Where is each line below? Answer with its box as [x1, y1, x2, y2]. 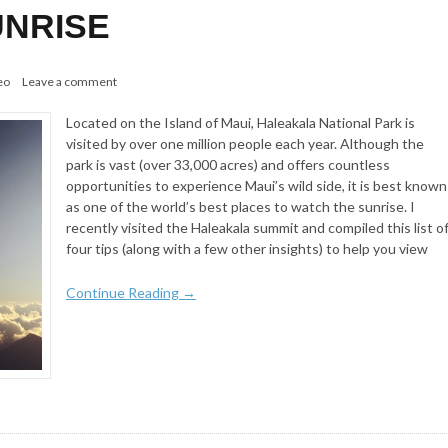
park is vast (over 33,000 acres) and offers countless [65, 155, 390, 173]
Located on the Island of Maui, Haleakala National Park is [65, 113, 415, 131]
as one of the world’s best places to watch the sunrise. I [65, 197, 415, 215]
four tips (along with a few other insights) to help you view [65, 239, 428, 257]
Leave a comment [22, 73, 117, 89]
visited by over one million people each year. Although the [65, 134, 424, 152]
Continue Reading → [65, 283, 196, 301]
